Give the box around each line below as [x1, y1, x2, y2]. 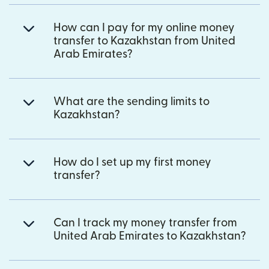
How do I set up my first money [53, 156, 211, 168]
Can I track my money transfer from [53, 217, 237, 229]
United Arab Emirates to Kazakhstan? [53, 230, 246, 242]
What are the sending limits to [53, 95, 210, 107]
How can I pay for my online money [53, 22, 235, 34]
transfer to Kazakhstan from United [53, 35, 235, 47]
